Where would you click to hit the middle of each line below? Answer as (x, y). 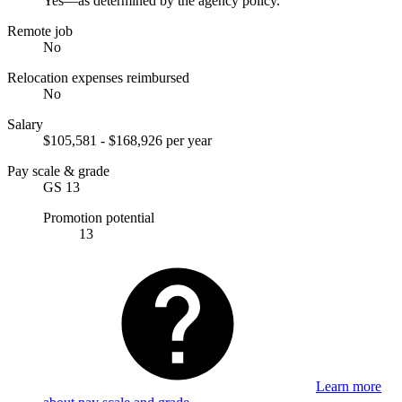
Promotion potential (99, 217)
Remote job (40, 31)
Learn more (349, 386)
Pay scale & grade (58, 170)
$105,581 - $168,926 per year (127, 140)
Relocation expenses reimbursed (98, 77)
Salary (25, 124)
